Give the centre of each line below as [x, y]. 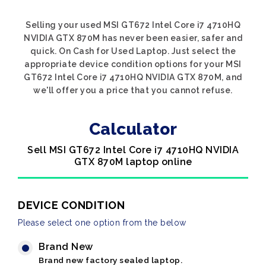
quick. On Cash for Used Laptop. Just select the [133, 51]
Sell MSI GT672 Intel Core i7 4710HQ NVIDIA [133, 150]
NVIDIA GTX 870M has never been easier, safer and [133, 38]
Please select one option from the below [102, 223]
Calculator [133, 129]
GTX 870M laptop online [133, 162]
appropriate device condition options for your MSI [133, 64]
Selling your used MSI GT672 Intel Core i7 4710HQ [133, 25]
